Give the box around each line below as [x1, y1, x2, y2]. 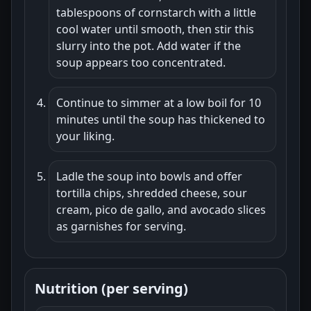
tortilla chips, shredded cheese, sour [56, 185, 247, 201]
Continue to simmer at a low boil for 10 [56, 94, 261, 110]
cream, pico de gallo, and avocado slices [56, 201, 266, 217]
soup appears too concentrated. [56, 54, 226, 70]
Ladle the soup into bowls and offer [56, 168, 242, 184]
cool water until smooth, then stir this [56, 21, 254, 37]
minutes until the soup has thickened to [56, 111, 265, 127]
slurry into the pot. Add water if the [56, 37, 241, 53]
